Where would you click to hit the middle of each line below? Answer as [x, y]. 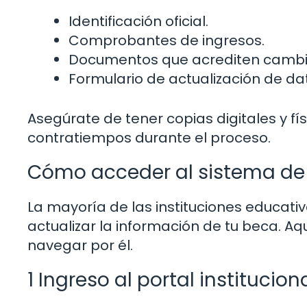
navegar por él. [80, 246]
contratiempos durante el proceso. [149, 138]
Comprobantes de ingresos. [167, 41]
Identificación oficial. [138, 22]
